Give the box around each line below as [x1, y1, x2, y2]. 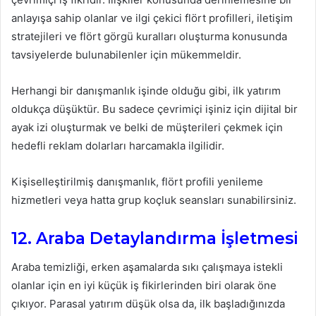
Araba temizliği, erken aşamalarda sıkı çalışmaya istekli [11, 260, 283, 274]
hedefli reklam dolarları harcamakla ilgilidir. [11, 139, 224, 153]
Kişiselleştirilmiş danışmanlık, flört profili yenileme [11, 175, 263, 189]
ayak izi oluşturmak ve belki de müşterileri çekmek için [11, 121, 283, 135]
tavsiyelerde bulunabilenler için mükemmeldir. [11, 48, 241, 62]
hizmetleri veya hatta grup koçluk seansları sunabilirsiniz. [11, 193, 296, 207]
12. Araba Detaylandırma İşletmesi [11, 229, 298, 249]
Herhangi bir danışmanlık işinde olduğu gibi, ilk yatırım [11, 84, 281, 98]
